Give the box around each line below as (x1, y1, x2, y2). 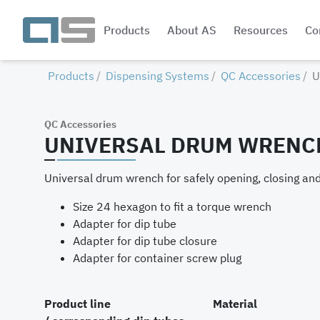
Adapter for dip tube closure (72, 234, 217, 248)
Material (212, 296, 257, 311)
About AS (166, 23, 216, 37)
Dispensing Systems (106, 69, 210, 83)
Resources (233, 23, 288, 37)
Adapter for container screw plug (72, 251, 241, 265)
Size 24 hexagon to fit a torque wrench (72, 199, 271, 214)
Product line (44, 296, 111, 311)
